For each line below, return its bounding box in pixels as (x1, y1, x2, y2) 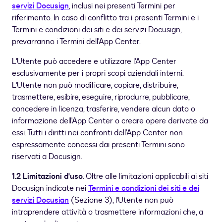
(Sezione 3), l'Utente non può (69, 195, 173, 206)
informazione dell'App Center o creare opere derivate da (12, 115, 208, 127)
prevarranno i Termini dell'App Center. (12, 36, 141, 48)
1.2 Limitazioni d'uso (12, 171, 83, 182)
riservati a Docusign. (12, 151, 82, 163)
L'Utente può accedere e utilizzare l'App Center (12, 56, 176, 67)
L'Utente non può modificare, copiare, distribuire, (12, 80, 178, 91)
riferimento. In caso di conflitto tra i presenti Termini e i (12, 12, 199, 24)
